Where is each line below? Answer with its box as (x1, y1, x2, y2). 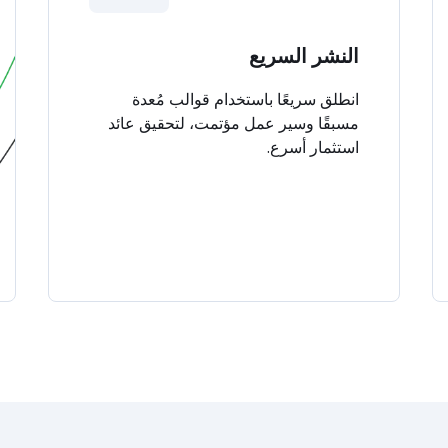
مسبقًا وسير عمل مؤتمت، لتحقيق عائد (108, 112, 360, 134)
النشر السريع (249, 44, 360, 68)
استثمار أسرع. (267, 136, 360, 158)
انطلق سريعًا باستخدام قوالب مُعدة (132, 88, 360, 110)
